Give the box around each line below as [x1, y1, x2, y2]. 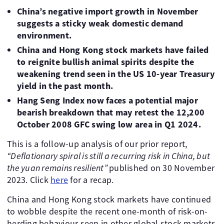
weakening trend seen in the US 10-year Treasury [17, 68, 214, 79]
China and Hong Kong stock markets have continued [7, 193, 211, 205]
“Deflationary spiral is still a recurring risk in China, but [7, 150, 210, 161]
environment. [17, 29, 71, 41]
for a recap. [68, 174, 114, 185]
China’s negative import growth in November [17, 5, 198, 17]
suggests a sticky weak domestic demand [17, 17, 183, 29]
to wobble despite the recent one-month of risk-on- [7, 205, 208, 217]
